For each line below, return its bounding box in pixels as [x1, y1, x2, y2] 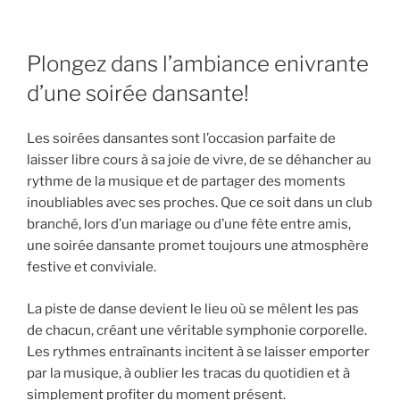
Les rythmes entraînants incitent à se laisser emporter [27, 343, 370, 360]
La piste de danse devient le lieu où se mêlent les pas [27, 300, 359, 317]
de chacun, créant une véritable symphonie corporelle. [27, 321, 367, 338]
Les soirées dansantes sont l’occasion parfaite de [27, 130, 336, 147]
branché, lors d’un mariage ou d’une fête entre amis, [27, 216, 351, 233]
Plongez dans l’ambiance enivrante [27, 50, 369, 77]
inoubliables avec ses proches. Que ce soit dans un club [27, 195, 372, 212]
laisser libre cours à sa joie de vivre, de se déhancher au [27, 152, 371, 169]
